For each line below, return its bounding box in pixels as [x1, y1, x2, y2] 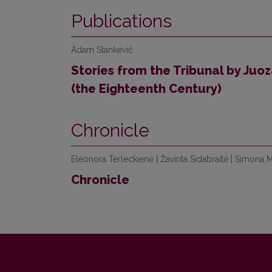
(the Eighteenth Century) [71, 81, 222, 96]
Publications [71, 10, 172, 32]
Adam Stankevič [71, 45, 133, 55]
